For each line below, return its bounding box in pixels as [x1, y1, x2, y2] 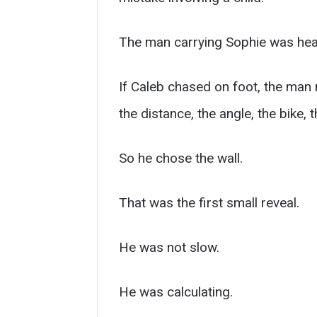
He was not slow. [119, 238, 219, 255]
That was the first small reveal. [119, 194, 299, 211]
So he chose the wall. [119, 149, 243, 166]
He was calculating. [119, 283, 233, 300]
